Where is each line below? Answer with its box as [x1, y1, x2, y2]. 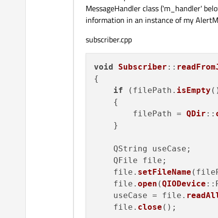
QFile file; [94, 156, 167, 165]
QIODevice [162, 179, 206, 189]
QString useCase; [94, 144, 191, 154]
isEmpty [177, 86, 211, 95]
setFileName [138, 167, 191, 177]
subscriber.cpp [86, 34, 132, 46]
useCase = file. [94, 191, 186, 200]
